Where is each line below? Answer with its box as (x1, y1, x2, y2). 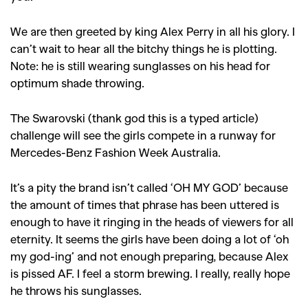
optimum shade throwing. (10, 76, 144, 89)
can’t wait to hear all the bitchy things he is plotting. (10, 41, 277, 55)
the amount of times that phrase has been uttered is (10, 197, 279, 211)
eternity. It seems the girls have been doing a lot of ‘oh (10, 232, 289, 245)
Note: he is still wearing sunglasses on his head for (10, 58, 270, 72)
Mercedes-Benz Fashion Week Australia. (10, 145, 223, 159)
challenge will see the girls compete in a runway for (10, 128, 276, 142)
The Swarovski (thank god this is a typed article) (10, 111, 258, 124)
